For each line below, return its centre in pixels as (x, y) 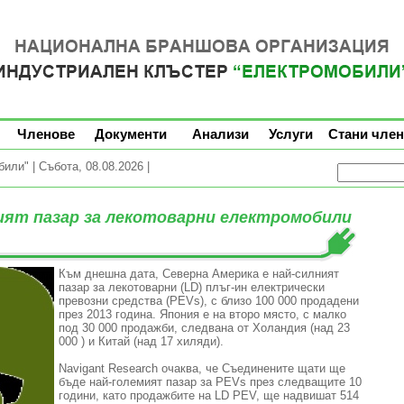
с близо (231, 301)
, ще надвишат (296, 395)
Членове (46, 134)
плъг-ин (226, 287)
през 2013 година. (107, 314)
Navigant (81, 368)
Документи (131, 134)
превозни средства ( (114, 301)
